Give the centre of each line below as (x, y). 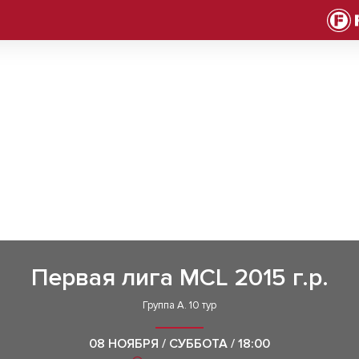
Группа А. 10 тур (179, 305)
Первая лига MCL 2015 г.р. (179, 278)
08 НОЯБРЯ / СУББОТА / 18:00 (179, 344)
